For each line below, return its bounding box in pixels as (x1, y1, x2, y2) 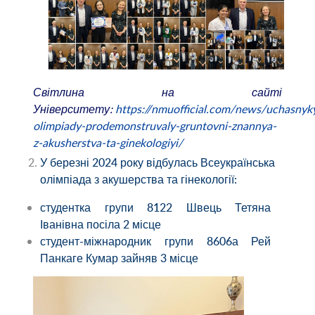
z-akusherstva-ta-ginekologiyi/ (32, 135, 183, 151)
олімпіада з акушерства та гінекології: (40, 172, 238, 188)
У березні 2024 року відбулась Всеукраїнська (40, 155, 276, 171)
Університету (32, 101, 110, 117)
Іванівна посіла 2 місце (40, 217, 162, 233)
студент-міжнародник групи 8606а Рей (40, 233, 271, 250)
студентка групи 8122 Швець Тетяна (40, 200, 271, 216)
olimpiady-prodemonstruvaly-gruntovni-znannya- (32, 118, 276, 134)
